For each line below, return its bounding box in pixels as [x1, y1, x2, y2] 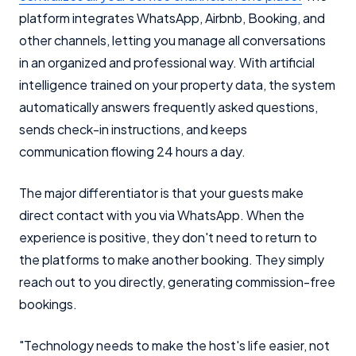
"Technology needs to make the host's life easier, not [19, 337, 330, 354]
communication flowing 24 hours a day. [19, 143, 246, 160]
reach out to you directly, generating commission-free [19, 273, 335, 290]
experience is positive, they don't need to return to [19, 229, 317, 246]
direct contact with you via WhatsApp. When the [19, 207, 304, 223]
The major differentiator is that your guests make [19, 184, 304, 201]
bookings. [19, 296, 77, 312]
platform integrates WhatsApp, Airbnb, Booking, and [19, 10, 325, 26]
